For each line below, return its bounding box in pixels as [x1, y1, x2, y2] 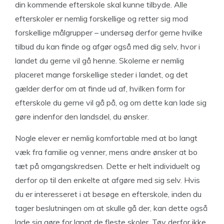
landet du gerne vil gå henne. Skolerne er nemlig [15, 55, 184, 65]
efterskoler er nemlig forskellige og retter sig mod [15, 13, 188, 23]
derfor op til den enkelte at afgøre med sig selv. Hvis [15, 175, 200, 185]
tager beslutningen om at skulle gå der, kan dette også [15, 203, 207, 213]
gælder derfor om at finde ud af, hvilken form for [15, 83, 185, 93]
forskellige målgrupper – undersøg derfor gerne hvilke [15, 27, 202, 37]
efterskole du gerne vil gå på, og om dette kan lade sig [15, 97, 206, 107]
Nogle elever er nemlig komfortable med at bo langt [15, 133, 197, 143]
